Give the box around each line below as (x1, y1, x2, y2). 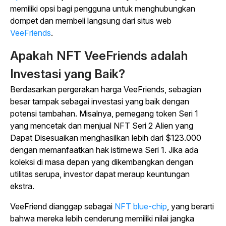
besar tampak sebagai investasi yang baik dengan (10, 96, 189, 106)
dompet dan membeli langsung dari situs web (10, 16, 172, 26)
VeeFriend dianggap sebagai (10, 201, 115, 211)
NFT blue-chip (115, 201, 167, 211)
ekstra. (10, 181, 36, 191)
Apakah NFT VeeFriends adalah (10, 48, 188, 63)
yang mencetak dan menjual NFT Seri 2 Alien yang (10, 121, 193, 131)
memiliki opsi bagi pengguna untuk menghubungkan (10, 4, 195, 14)
